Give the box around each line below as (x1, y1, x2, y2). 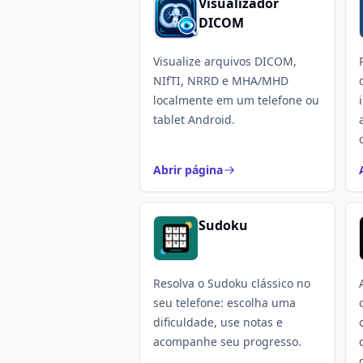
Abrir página (153, 162, 223, 177)
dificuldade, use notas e (153, 314, 283, 330)
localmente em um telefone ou (153, 92, 319, 108)
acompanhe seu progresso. (153, 334, 301, 349)
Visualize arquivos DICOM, (153, 53, 297, 69)
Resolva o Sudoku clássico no (153, 275, 310, 291)
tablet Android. (153, 112, 235, 127)
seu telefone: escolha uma (153, 295, 296, 310)
